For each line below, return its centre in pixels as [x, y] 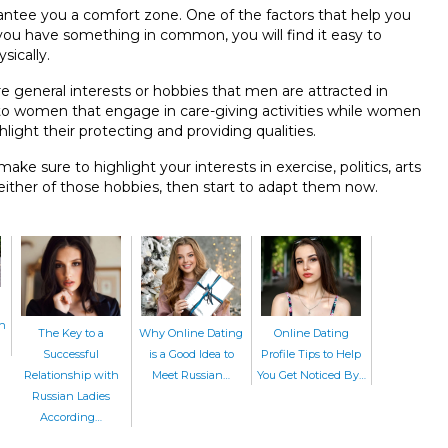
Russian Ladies [71, 395]
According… [71, 416]
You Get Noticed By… [311, 374]
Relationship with [71, 374]
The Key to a [71, 332]
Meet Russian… [191, 374]
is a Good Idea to [191, 353]
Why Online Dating [191, 332]
